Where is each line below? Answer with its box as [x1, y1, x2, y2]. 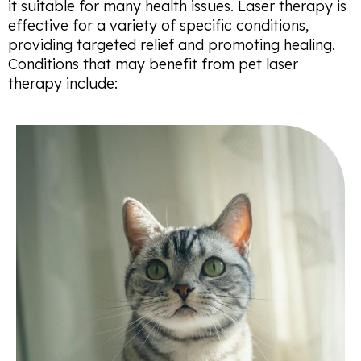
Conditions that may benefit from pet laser [8, 55, 298, 74]
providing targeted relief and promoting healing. [8, 35, 335, 55]
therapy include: [8, 74, 118, 93]
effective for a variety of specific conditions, [8, 16, 309, 35]
